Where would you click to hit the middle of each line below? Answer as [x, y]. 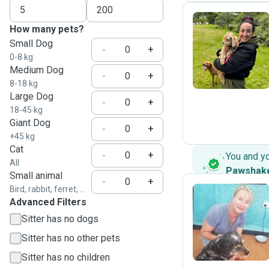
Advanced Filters [48, 202]
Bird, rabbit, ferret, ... [47, 189]
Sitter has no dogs [60, 219]
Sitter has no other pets [71, 238]
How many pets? [47, 29]
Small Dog [31, 44]
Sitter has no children [66, 257]
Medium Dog [37, 70]
